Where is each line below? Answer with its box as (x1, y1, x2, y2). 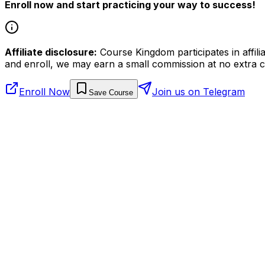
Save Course (89, 88, 133, 97)
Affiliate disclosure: (5, 46, 97, 58)
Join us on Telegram (152, 85, 245, 98)
